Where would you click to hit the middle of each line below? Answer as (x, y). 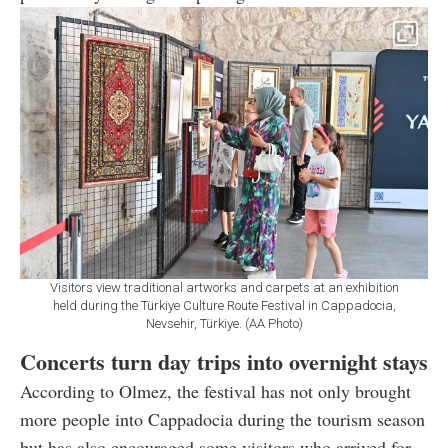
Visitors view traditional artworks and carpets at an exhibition (224, 287)
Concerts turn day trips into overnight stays (224, 361)
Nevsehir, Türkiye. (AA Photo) (224, 323)
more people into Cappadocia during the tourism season (222, 418)
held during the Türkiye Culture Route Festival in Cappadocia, (224, 305)
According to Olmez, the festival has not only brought (215, 390)
